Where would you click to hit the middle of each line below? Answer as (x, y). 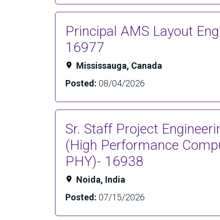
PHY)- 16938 (105, 161)
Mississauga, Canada (119, 66)
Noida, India (101, 179)
